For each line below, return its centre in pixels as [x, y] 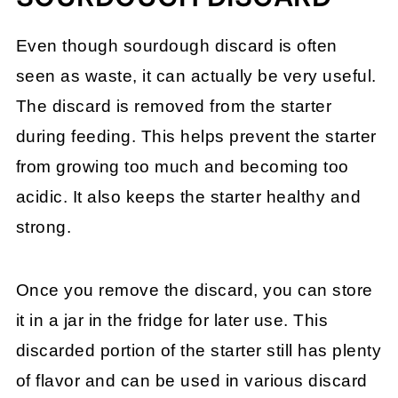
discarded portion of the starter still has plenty [199, 351]
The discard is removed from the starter [174, 107]
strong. [44, 227]
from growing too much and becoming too [182, 167]
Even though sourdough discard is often [176, 46]
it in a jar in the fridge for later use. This [172, 321]
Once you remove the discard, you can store [194, 291]
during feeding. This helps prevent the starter [196, 137]
